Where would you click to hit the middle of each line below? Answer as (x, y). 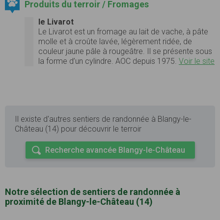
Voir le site (197, 61)
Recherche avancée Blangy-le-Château (115, 150)
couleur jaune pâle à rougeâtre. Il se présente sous (125, 51)
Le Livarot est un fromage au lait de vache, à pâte (123, 31)
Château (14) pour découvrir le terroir (78, 129)
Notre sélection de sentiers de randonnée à (93, 192)
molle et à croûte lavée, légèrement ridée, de (115, 41)
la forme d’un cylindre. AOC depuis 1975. (109, 61)
